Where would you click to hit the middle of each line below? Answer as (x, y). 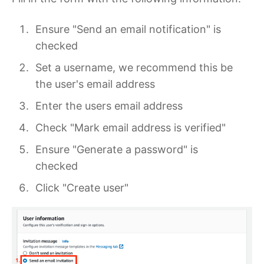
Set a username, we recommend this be (134, 68)
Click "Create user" (82, 188)
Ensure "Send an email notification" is (128, 29)
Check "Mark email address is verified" (130, 128)
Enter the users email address (109, 106)
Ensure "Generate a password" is (116, 150)
